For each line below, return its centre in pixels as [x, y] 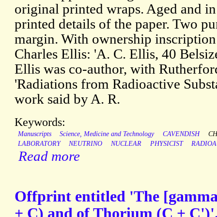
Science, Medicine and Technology [107, 134]
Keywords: [40, 122]
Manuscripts [34, 134]
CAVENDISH [181, 134]
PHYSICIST [166, 144]
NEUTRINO [86, 144]
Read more [49, 156]
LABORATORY [39, 144]
